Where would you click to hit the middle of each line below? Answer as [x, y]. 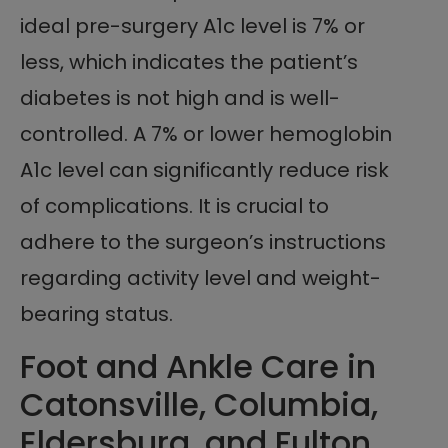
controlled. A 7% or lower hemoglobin [206, 134]
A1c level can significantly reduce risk [204, 170]
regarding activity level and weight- [200, 278]
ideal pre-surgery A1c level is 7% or [192, 26]
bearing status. [96, 314]
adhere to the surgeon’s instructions [203, 242]
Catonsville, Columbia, [199, 405]
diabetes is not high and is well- [180, 98]
